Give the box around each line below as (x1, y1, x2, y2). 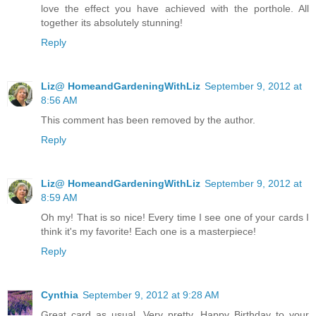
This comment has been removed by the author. (41, 114, 255, 126)
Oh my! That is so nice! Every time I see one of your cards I (41, 211, 309, 223)
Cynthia (41, 288, 78, 300)
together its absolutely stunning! (41, 16, 183, 28)
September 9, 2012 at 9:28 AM (83, 288, 219, 300)
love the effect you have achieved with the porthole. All (41, 2, 309, 14)
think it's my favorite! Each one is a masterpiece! (41, 225, 256, 237)
